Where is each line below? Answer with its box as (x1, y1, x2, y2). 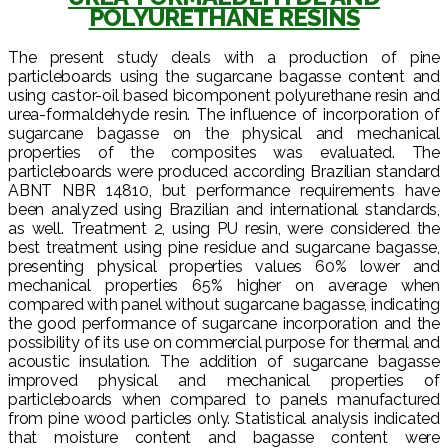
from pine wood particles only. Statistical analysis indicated (8, 408, 440, 428)
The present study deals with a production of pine (8, 47, 440, 67)
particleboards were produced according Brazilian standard (8, 161, 440, 181)
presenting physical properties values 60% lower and (8, 256, 440, 276)
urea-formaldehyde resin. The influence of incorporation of (8, 104, 440, 124)
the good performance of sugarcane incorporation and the (8, 313, 440, 333)
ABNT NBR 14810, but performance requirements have (8, 180, 440, 200)
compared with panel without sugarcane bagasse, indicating (8, 294, 440, 314)
